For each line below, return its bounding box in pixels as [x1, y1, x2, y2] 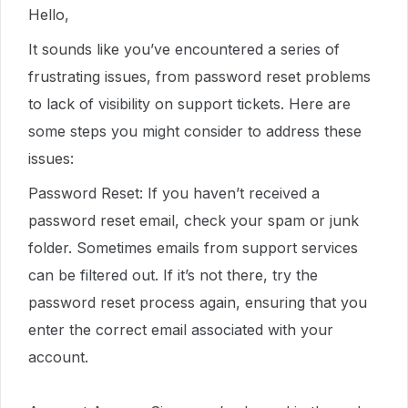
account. [28, 348, 88, 366]
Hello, [28, 5, 69, 24]
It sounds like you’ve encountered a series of [28, 40, 340, 58]
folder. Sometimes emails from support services [28, 239, 358, 257]
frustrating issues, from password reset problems [28, 67, 371, 86]
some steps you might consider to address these [28, 122, 362, 140]
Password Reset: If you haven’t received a [28, 184, 320, 202]
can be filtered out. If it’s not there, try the [28, 266, 318, 284]
